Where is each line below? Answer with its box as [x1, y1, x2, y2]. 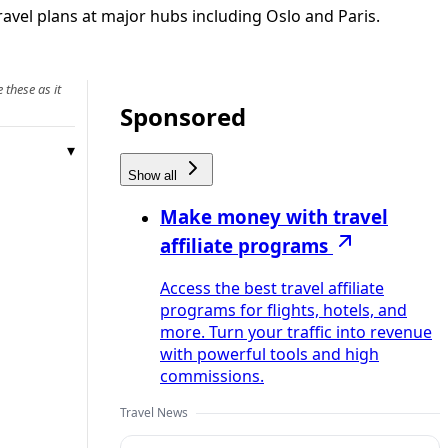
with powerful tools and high [160, 343, 379, 366]
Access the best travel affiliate [160, 277, 384, 300]
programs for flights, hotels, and [160, 299, 407, 322]
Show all [128, 167, 181, 183]
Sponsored [120, 99, 246, 133]
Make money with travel [160, 204, 388, 230]
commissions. [160, 365, 264, 388]
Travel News [120, 404, 188, 422]
